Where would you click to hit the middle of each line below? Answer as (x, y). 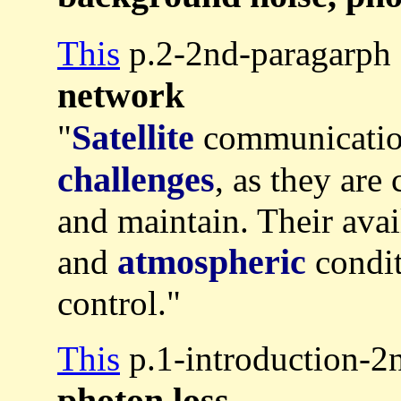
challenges (136, 180)
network (121, 96)
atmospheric (212, 262)
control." (119, 303)
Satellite (133, 138)
